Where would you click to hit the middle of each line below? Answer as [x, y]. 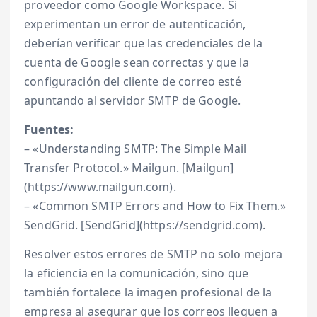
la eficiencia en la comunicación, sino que [136, 273]
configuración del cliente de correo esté [133, 82]
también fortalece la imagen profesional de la [148, 293]
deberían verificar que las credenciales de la [144, 44]
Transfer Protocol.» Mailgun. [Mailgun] [129, 168]
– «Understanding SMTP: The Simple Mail [136, 149]
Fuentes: [49, 130]
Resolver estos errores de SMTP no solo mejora [154, 254]
